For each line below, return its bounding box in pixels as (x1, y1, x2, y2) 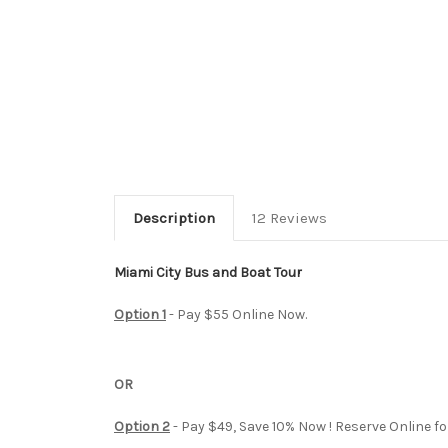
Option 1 (114, 305, 166, 323)
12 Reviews (251, 208, 327, 227)
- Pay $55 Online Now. (166, 305, 307, 323)
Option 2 (114, 417, 170, 435)
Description (132, 208, 215, 227)
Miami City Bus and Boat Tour (114, 263, 302, 281)
